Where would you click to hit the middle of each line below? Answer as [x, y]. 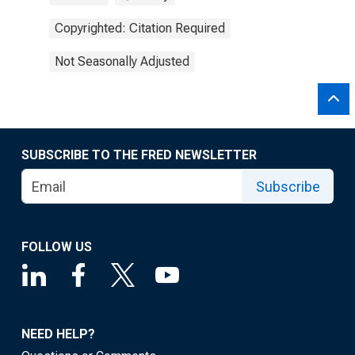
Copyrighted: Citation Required [140, 28]
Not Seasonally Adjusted [122, 61]
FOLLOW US [57, 247]
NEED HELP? [58, 334]
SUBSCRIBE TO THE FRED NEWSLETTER [139, 155]
